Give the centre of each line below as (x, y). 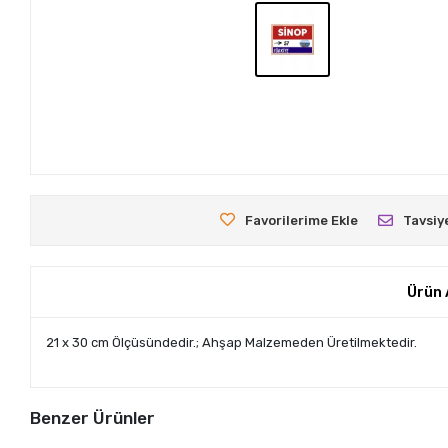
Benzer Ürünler (93, 417)
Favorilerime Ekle (302, 220)
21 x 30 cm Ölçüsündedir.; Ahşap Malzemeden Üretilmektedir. (232, 342)
